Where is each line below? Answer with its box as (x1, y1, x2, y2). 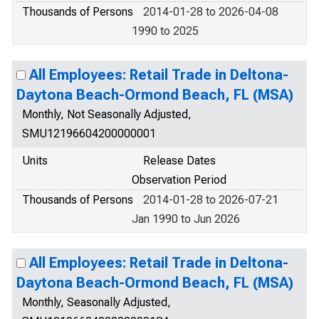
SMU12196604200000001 (22, 127, 156, 140)
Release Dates (143, 154, 216, 167)
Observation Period (132, 173, 226, 187)
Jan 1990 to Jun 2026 (132, 212, 240, 226)
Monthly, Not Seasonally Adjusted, (22, 108, 192, 121)
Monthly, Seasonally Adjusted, (22, 296, 171, 309)
